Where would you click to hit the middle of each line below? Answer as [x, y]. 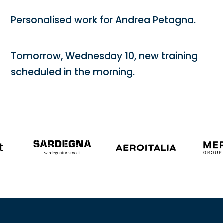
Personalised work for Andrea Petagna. [104, 20]
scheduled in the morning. [73, 72]
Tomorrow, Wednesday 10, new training [105, 56]
